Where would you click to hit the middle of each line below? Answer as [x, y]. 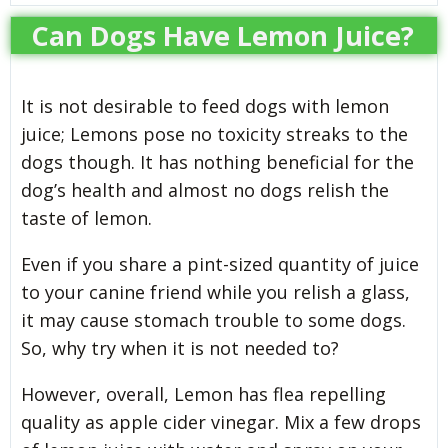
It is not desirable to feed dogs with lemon [205, 105]
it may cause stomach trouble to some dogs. [213, 319]
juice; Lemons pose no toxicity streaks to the [214, 133]
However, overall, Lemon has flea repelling [203, 393]
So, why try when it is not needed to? [180, 347]
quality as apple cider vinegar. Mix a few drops [221, 421]
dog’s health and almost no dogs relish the [205, 189]
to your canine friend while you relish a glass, [215, 291]
